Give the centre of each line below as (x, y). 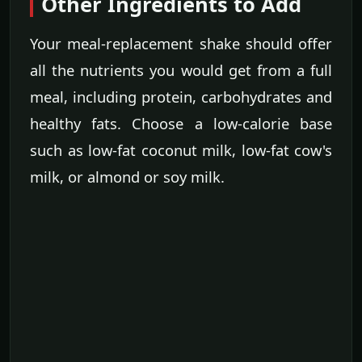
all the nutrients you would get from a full (181, 70)
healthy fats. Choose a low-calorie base (181, 124)
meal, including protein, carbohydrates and (181, 97)
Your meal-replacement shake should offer (181, 44)
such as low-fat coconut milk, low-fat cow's (181, 150)
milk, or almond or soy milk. (127, 177)
